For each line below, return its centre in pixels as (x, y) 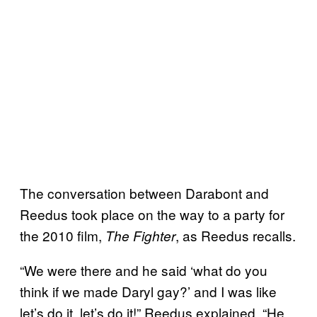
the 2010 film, (63, 235)
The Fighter (140, 235)
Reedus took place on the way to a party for (152, 214)
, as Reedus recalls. (236, 235)
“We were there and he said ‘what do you (144, 270)
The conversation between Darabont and (144, 192)
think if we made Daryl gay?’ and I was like (148, 291)
